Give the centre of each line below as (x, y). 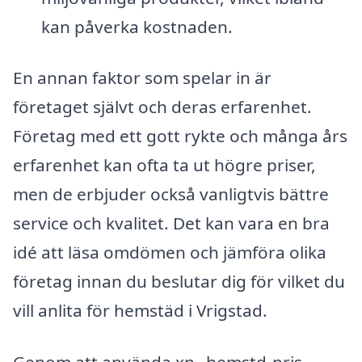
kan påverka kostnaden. (137, 26)
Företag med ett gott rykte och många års (180, 136)
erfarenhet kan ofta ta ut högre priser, (164, 165)
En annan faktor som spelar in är (142, 78)
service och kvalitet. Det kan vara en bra (171, 223)
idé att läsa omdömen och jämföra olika (170, 253)
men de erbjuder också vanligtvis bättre (171, 194)
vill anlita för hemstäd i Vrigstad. (140, 311)
